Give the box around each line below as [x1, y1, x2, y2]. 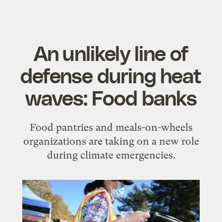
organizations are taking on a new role [23, 135, 199, 147]
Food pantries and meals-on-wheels [29, 121, 193, 133]
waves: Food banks [25, 84, 197, 110]
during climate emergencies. [47, 149, 175, 161]
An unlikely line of [33, 40, 189, 65]
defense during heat [20, 62, 202, 87]
